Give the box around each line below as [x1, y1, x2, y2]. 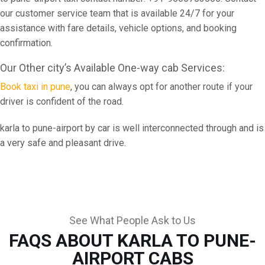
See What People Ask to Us [69, 214, 196, 227]
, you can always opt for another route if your [70, 81, 253, 92]
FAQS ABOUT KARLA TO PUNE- [9, 230, 256, 251]
